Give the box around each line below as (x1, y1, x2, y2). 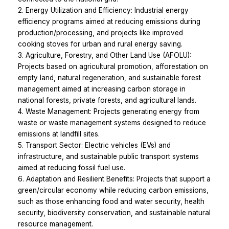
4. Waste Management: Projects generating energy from (18, 107, 199, 116)
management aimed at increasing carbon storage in (18, 84, 186, 93)
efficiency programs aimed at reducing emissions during (18, 17, 200, 26)
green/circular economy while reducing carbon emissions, (18, 186, 209, 194)
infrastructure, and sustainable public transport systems (18, 152, 199, 161)
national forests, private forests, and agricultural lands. (18, 96, 196, 104)
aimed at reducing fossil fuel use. (18, 163, 125, 172)
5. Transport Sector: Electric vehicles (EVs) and (18, 141, 171, 149)
